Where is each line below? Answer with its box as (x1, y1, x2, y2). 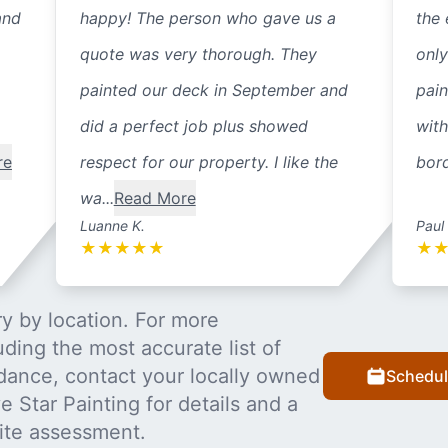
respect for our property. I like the (79, 152, 338, 173)
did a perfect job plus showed (79, 116, 308, 137)
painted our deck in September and (79, 80, 348, 101)
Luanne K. (79, 217, 145, 235)
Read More (113, 188, 196, 209)
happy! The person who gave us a (79, 8, 336, 29)
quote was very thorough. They (79, 44, 317, 65)
